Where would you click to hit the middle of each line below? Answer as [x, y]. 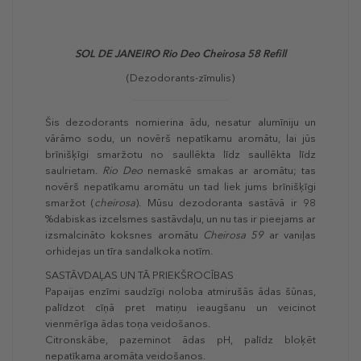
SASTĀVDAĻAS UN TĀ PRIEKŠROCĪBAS [139, 276]
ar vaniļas [290, 235]
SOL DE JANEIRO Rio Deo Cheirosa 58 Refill [180, 54]
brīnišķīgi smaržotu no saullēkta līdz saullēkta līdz [180, 155]
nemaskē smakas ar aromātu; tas [229, 171]
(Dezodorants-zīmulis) [180, 78]
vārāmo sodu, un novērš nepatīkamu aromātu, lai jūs [180, 139]
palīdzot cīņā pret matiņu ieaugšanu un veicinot [180, 308]
